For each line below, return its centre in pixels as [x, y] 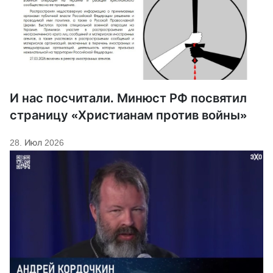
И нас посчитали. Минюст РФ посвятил [128, 98]
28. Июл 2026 [37, 142]
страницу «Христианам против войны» [128, 115]
